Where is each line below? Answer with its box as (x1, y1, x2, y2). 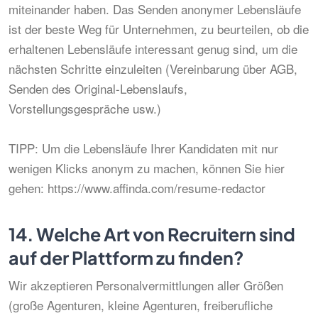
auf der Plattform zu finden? (9, 246, 244, 269)
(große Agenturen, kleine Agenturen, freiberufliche (9, 296, 273, 314)
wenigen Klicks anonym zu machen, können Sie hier (9, 159, 285, 177)
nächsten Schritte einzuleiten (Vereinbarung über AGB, (9, 60, 297, 77)
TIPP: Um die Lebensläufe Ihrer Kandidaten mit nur (9, 139, 278, 157)
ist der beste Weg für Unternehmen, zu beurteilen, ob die (9, 20, 309, 38)
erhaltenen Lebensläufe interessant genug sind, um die (9, 40, 297, 57)
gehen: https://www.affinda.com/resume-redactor (9, 179, 265, 197)
